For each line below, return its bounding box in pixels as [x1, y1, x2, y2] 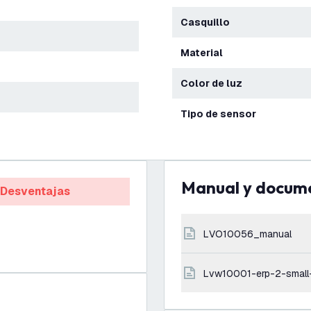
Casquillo [188, 16, 230, 28]
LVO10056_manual [209, 228, 292, 240]
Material [190, 47, 223, 59]
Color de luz [188, 77, 242, 90]
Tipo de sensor [187, 108, 256, 120]
